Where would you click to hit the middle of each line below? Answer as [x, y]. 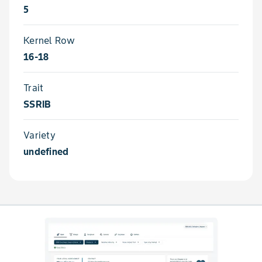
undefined [46, 152]
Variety [39, 135]
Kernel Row [49, 41]
